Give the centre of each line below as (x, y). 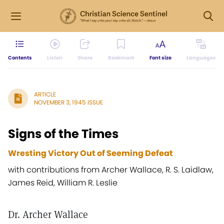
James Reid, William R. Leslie (63, 183)
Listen (55, 58)
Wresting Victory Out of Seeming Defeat (90, 153)
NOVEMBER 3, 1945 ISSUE (68, 102)
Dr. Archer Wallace (48, 214)
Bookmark (121, 58)
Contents (20, 58)
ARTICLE (45, 94)
